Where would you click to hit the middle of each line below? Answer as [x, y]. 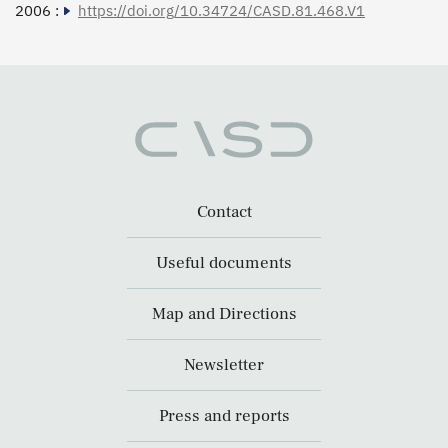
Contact [224, 212]
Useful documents [224, 263]
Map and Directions [224, 314]
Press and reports [224, 416]
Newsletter [224, 365]
